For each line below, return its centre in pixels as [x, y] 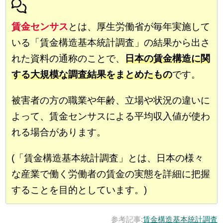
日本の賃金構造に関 [168, 58]
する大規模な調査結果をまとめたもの [92, 74]
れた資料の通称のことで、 [68, 58]
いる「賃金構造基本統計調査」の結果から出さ [111, 42]
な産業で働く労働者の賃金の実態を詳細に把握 [111, 174]
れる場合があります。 [59, 132]
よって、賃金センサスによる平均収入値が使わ [111, 116]
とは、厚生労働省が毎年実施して [139, 26]
